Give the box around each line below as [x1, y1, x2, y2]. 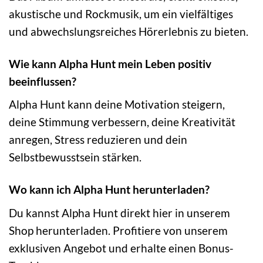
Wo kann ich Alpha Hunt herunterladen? [9, 183, 210, 197]
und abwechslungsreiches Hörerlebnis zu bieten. [9, 24, 248, 38]
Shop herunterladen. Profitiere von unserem [9, 224, 228, 238]
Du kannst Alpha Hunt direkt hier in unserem [9, 206, 230, 220]
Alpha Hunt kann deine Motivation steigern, [9, 97, 225, 112]
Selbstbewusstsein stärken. [9, 150, 141, 164]
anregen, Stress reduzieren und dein [9, 133, 187, 147]
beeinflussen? [9, 74, 76, 88]
